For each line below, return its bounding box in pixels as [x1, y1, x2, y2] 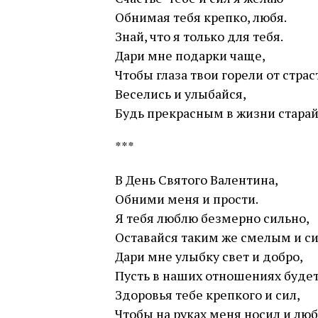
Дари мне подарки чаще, [115, 47, 265, 64]
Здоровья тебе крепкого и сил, [115, 286, 300, 303]
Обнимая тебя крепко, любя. [115, 9, 287, 26]
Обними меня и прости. [115, 190, 258, 207]
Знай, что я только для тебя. [115, 28, 283, 45]
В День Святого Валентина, [115, 171, 278, 188]
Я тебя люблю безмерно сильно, [115, 209, 309, 226]
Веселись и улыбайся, [115, 85, 246, 102]
